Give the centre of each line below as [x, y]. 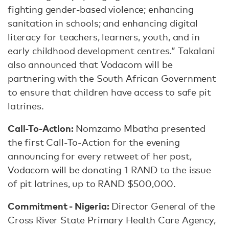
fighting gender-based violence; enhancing [101, 9]
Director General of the [162, 206]
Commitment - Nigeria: [59, 206]
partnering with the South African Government [112, 78]
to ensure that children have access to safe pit [109, 92]
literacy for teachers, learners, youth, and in [104, 37]
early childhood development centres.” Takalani [111, 51]
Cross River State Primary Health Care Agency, [112, 220]
